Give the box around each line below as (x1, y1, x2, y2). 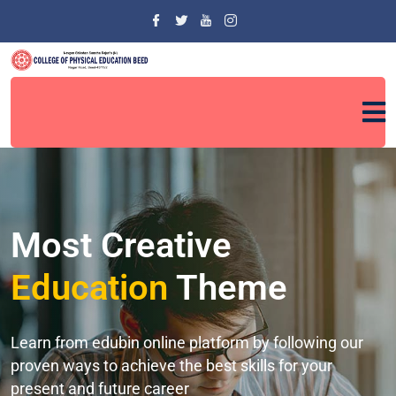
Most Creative (11, 225, 232, 267)
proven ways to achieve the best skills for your (11, 356, 332, 376)
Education (11, 267, 168, 309)
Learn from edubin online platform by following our (11, 333, 363, 353)
